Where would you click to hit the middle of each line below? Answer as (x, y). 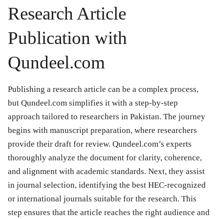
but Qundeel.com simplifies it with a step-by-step (93, 103)
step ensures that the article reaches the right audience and (109, 213)
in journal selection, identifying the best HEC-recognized (107, 185)
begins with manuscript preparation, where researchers (102, 131)
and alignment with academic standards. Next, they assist (106, 172)
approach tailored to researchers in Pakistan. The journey (107, 117)
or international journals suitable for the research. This (102, 199)
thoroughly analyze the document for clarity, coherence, (105, 158)
